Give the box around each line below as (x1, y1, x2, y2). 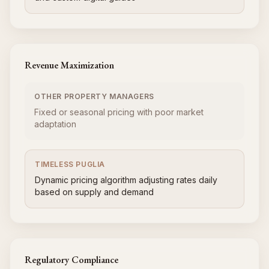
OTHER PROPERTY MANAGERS (34, 92, 154, 101)
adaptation (34, 119, 76, 129)
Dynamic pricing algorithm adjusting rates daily (35, 175, 217, 185)
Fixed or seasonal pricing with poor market (34, 107, 204, 117)
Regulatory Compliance (25, 253, 118, 266)
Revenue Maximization (25, 59, 114, 71)
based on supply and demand (35, 187, 154, 197)
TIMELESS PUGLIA (35, 160, 105, 169)
